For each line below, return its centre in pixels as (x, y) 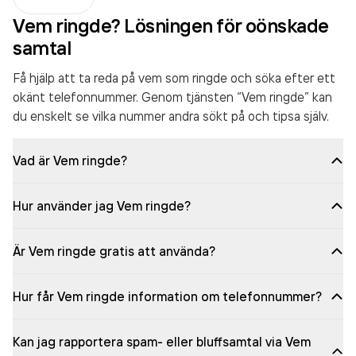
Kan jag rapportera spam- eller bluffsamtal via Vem (162, 342)
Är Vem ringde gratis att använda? (114, 251)
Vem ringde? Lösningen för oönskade (171, 25)
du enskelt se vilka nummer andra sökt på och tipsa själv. (171, 116)
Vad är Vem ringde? (70, 161)
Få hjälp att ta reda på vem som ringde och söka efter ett (174, 78)
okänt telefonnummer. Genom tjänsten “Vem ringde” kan (172, 97)
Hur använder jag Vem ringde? (102, 206)
